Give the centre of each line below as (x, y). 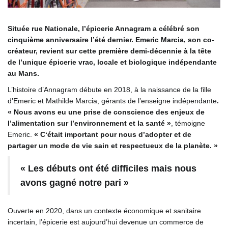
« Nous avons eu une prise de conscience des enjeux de (106, 112)
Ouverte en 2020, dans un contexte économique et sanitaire (104, 211)
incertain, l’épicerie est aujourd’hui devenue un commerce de (106, 222)
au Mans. (24, 74)
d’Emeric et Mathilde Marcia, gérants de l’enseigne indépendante (112, 101)
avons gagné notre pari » (75, 183)
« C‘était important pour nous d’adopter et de (113, 135)
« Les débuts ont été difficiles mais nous (108, 169)
